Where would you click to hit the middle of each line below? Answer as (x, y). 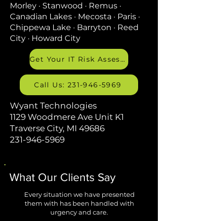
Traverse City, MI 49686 (57, 128)
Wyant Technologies (53, 106)
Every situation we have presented (79, 194)
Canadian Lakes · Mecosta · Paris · (75, 17)
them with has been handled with (79, 203)
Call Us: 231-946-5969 (78, 85)
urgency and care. (79, 212)
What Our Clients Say (62, 177)
